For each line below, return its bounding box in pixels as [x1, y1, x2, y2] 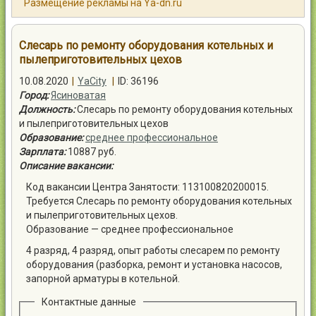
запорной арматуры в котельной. [26, 273, 180, 284]
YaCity [78, 75, 107, 87]
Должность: [19, 104, 75, 115]
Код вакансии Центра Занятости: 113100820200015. [26, 181, 269, 193]
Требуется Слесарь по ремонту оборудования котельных [26, 195, 292, 207]
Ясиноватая [51, 90, 106, 101]
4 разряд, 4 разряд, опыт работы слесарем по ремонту [26, 245, 280, 256]
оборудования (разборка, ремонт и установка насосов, [26, 259, 282, 270]
